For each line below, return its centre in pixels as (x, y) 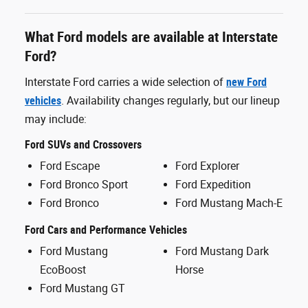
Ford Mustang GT (82, 288)
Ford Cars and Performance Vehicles (106, 230)
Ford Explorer (207, 166)
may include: (56, 119)
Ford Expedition (213, 185)
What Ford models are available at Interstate (151, 37)
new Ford (246, 82)
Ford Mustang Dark (222, 251)
